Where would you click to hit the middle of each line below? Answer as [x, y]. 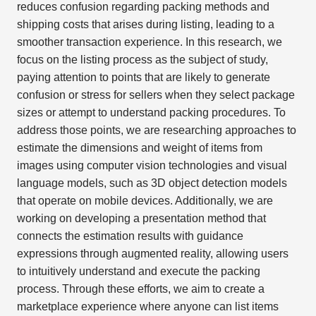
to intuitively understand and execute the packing [138, 272]
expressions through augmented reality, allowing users [152, 254]
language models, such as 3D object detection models [152, 183]
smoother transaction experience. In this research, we [149, 42]
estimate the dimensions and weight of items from [139, 148]
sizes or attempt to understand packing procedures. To [151, 113]
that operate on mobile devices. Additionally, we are [145, 201]
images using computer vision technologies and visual [152, 166]
